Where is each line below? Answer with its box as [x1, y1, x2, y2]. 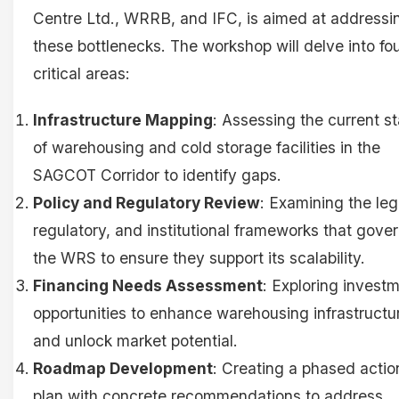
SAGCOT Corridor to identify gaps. [33, 166, 281, 185]
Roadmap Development [33, 359, 213, 379]
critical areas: [33, 64, 130, 84]
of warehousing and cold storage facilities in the [33, 138, 380, 158]
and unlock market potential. [33, 331, 238, 351]
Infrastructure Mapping [33, 110, 213, 130]
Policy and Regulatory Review [33, 193, 260, 213]
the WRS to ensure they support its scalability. [33, 248, 365, 268]
